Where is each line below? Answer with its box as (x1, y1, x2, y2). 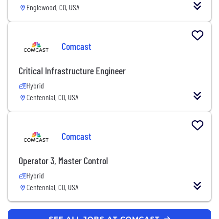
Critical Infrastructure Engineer (19, 64, 126, 76)
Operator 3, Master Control (19, 154, 108, 166)
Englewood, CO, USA (26, 2, 80, 12)
